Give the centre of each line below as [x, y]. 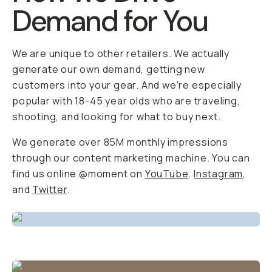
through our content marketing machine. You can [131, 158]
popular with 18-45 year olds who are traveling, [126, 101]
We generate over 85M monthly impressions [120, 142]
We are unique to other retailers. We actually [121, 53]
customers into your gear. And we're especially [127, 85]
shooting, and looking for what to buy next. [117, 117]
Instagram [219, 174]
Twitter [50, 189]
